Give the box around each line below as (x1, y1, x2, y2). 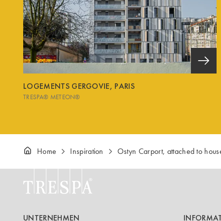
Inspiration (70, 147, 104, 156)
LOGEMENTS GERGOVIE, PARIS (23, 80, 135, 91)
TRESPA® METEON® (23, 93, 80, 101)
